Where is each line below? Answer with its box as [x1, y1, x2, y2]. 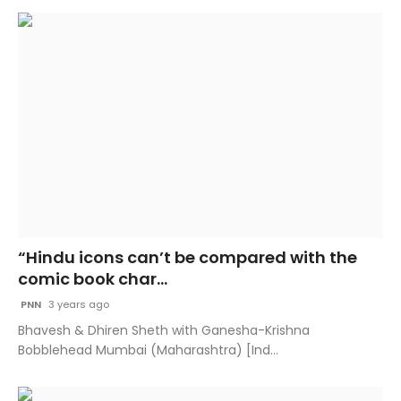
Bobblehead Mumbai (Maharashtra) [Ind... [18, 341, 278, 360]
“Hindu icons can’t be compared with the [18, 246, 357, 269]
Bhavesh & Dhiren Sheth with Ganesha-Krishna [18, 321, 310, 340]
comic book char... [18, 268, 167, 291]
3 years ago [46, 297, 109, 312]
